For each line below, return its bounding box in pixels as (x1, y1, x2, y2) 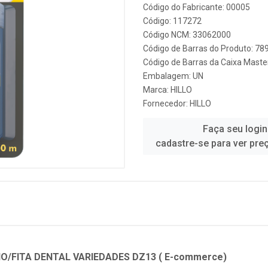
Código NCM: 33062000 (143, 30, 231, 39)
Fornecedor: (143, 99, 190, 108)
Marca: (143, 85, 170, 95)
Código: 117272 (143, 16, 202, 26)
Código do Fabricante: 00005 (143, 2, 250, 12)
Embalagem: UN (143, 71, 203, 81)
